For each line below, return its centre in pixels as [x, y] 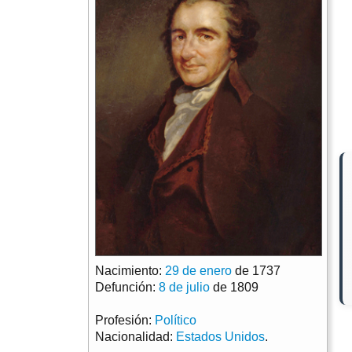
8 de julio [184, 288]
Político [176, 321]
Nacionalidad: [136, 337]
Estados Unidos [220, 337]
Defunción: [127, 288]
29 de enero [198, 271]
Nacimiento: [130, 271]
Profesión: [125, 321]
